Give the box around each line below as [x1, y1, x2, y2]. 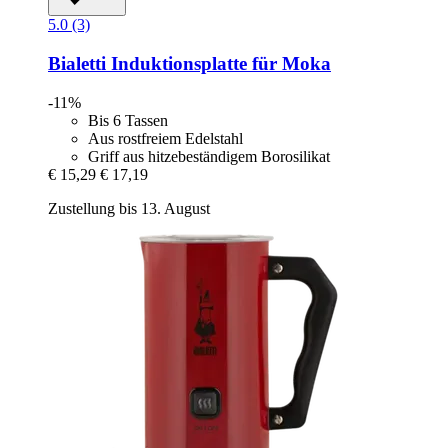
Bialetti [48, 52, 106, 74]
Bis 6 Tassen [88, 111, 168, 129]
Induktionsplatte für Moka [106, 52, 331, 74]
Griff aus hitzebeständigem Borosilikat [88, 147, 330, 165]
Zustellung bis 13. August [48, 199, 210, 217]
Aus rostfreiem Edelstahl [88, 129, 243, 147]
